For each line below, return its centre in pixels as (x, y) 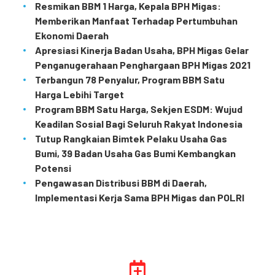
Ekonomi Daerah (72, 35)
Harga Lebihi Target (79, 94)
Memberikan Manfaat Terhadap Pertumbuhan (136, 20)
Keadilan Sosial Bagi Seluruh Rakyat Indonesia (138, 123)
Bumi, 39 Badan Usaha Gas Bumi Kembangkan (135, 153)
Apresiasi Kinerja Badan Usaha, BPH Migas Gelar (141, 50)
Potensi (53, 168)
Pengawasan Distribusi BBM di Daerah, (121, 182)
